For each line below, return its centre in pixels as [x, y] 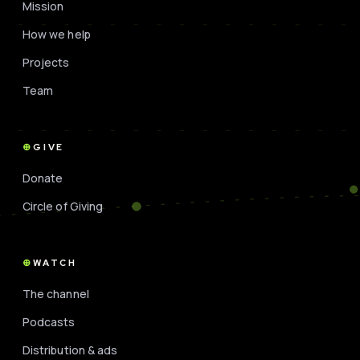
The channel [56, 294]
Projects [46, 62]
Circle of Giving [63, 206]
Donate [43, 178]
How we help [57, 34]
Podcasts [49, 322]
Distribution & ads [70, 350]
